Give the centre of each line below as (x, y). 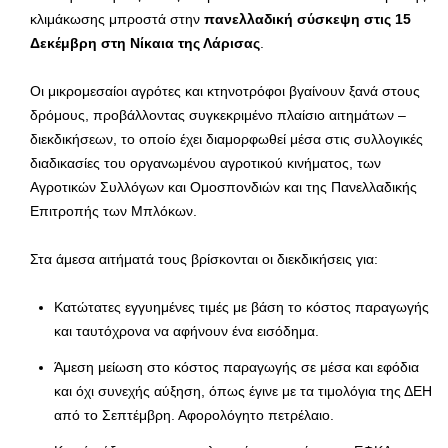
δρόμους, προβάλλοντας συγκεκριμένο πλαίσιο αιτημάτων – (218, 115)
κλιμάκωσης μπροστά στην (117, 19)
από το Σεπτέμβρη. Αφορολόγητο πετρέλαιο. (194, 415)
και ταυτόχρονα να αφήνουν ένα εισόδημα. (186, 331)
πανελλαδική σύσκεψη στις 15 (307, 19)
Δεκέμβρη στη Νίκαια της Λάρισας (145, 43)
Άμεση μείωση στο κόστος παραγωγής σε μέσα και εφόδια (236, 367)
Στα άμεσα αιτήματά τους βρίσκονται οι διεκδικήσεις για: (204, 259)
